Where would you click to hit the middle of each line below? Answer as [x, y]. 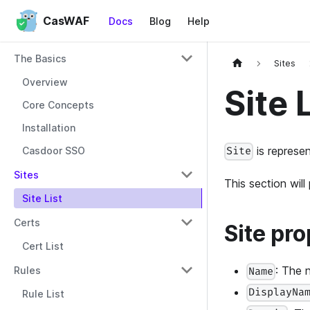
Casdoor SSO [54, 151]
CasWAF [66, 21]
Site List [42, 198]
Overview [45, 82]
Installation [49, 128]
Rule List [43, 294]
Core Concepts [58, 105]
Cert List [43, 246]
